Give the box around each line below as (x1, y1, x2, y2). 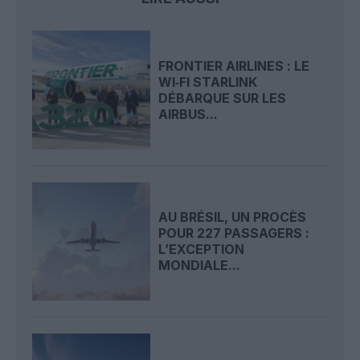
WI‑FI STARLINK (158, 73, 258, 90)
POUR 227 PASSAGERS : (158, 225, 310, 242)
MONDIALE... (158, 257, 241, 274)
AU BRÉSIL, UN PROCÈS (158, 209, 307, 226)
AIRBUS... (158, 105, 219, 122)
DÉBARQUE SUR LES (158, 89, 287, 106)
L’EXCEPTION (158, 241, 245, 258)
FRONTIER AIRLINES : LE (158, 57, 310, 74)
